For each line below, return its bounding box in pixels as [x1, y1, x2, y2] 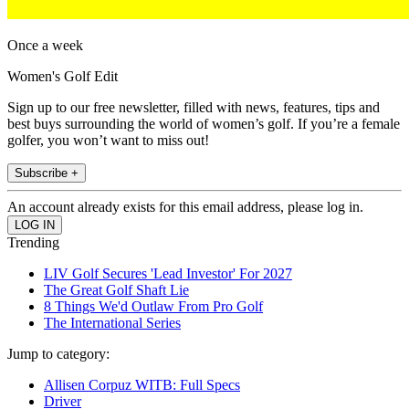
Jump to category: [7, 346, 110, 362]
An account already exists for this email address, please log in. [7, 199, 363, 215]
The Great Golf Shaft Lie [44, 282, 189, 299]
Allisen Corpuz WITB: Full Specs [44, 377, 240, 393]
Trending [7, 235, 59, 251]
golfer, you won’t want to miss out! [7, 132, 209, 149]
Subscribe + [15, 166, 79, 181]
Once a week [7, 37, 83, 54]
